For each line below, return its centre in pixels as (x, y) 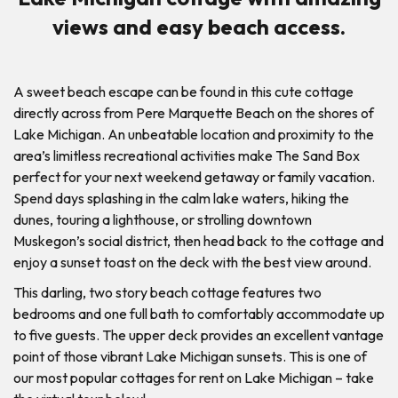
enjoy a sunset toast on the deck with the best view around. (192, 262)
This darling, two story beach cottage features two (167, 292)
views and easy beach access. (199, 26)
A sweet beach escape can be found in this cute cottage (183, 91)
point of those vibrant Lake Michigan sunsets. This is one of (190, 356)
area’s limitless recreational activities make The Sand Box (187, 155)
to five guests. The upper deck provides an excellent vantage (199, 334)
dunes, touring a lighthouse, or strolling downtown (163, 219)
